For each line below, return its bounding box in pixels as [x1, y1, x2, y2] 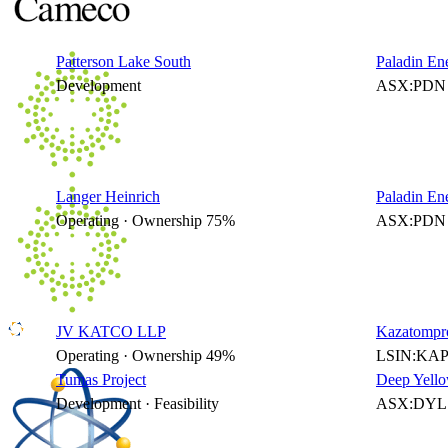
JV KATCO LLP [56, 323, 166, 340]
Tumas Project [56, 371, 146, 388]
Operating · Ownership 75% [56, 212, 235, 229]
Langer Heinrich [56, 188, 160, 205]
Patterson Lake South [56, 53, 191, 70]
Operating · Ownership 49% [56, 347, 235, 364]
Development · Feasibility [56, 395, 219, 412]
